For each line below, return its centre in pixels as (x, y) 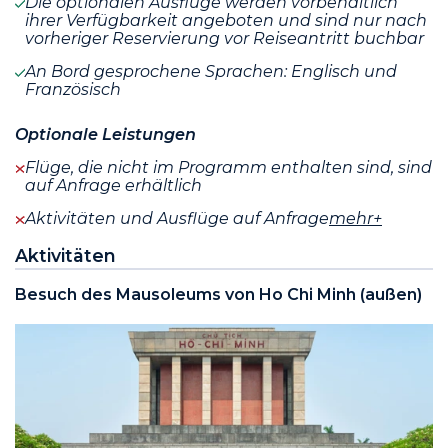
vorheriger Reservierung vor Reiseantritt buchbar (224, 39)
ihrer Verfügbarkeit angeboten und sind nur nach (226, 21)
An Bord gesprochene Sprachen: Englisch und (211, 72)
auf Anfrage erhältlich (113, 186)
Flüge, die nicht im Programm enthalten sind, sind (228, 168)
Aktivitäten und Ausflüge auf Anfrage (177, 219)
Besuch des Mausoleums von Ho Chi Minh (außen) (218, 295)
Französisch (73, 90)
